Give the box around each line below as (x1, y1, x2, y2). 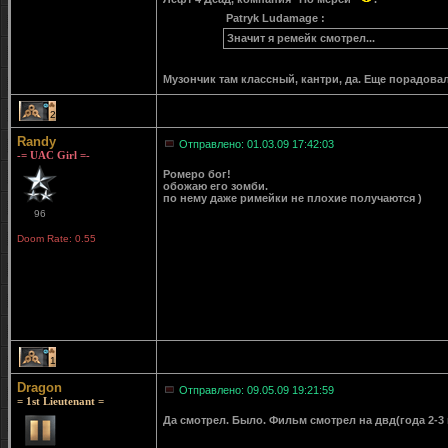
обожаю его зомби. (163, 180, 268, 192)
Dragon (17, 380, 62, 395)
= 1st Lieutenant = (17, 395, 104, 407)
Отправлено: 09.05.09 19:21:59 (179, 384, 334, 396)
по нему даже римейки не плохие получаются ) (163, 192, 422, 204)
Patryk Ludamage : (225, 12, 325, 24)
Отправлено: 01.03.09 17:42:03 (179, 138, 334, 150)
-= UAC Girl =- (17, 149, 90, 161)
